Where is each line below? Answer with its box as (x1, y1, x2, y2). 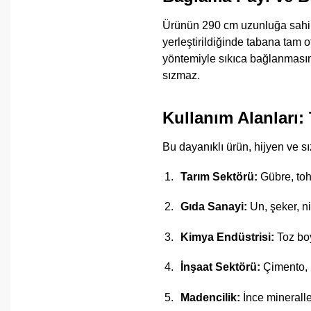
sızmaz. (162, 69, 200, 81)
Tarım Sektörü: (180, 171, 258, 183)
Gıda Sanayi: (180, 201, 247, 213)
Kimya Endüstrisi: (180, 230, 274, 243)
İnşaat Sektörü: (180, 261, 260, 274)
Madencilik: (180, 291, 240, 303)
